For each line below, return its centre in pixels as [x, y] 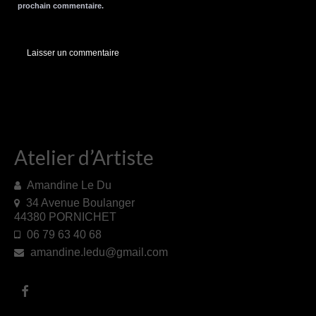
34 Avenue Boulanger [79, 202]
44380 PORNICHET [65, 217]
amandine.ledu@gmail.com [98, 252]
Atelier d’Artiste [84, 157]
